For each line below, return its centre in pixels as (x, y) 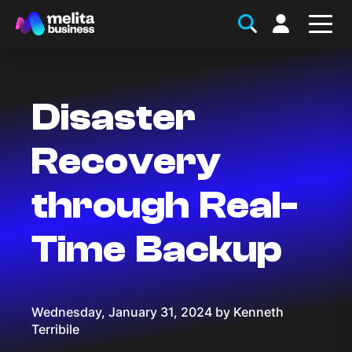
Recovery (126, 162)
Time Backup (162, 250)
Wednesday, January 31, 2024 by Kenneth (158, 312)
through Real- (165, 206)
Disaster (114, 118)
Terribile (55, 330)
